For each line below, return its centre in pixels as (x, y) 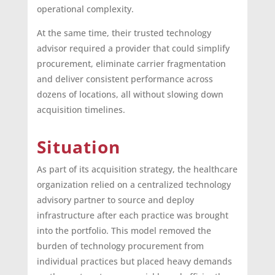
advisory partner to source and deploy (115, 200)
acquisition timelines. (81, 110)
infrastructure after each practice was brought (132, 215)
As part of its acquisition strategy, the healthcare (137, 169)
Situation (78, 147)
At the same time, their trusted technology (124, 33)
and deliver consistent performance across (125, 79)
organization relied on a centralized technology (134, 185)
